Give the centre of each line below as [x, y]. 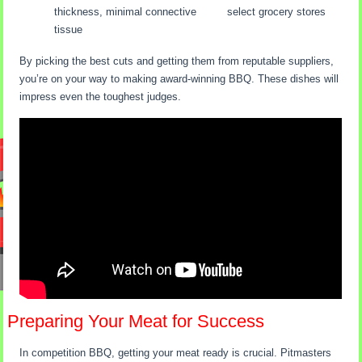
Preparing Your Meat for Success [136, 322]
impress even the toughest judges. [101, 96]
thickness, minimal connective [126, 11]
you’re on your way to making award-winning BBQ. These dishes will [179, 78]
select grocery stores [277, 11]
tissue [69, 29]
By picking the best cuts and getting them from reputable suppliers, [177, 61]
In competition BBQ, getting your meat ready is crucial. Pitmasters [176, 353]
